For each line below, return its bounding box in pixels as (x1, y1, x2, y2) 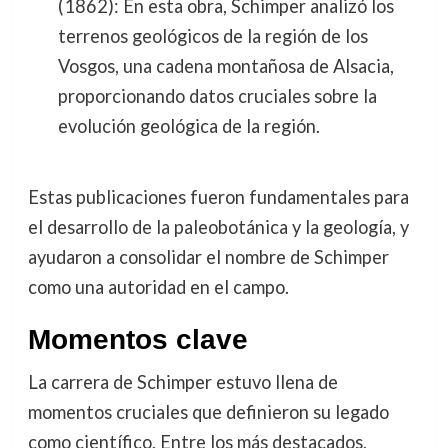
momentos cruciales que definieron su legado (27, 401, 389, 424)
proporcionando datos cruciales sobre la (57, 84, 377, 107)
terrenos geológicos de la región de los (57, 24, 368, 47)
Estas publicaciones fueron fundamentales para (27, 186, 409, 209)
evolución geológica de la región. (57, 114, 320, 137)
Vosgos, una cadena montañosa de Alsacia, (57, 54, 394, 77)
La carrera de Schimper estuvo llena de (27, 371, 338, 394)
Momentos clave (27, 324, 248, 356)
